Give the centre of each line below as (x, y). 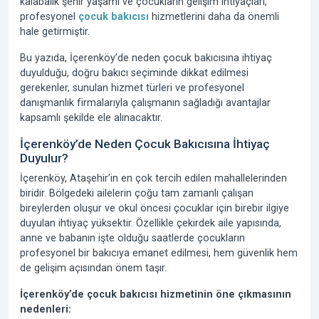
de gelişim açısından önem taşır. (93, 268)
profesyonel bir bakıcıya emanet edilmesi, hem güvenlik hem (159, 253)
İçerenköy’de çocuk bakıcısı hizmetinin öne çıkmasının (156, 294)
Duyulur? (44, 158)
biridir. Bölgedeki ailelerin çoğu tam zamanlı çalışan (137, 193)
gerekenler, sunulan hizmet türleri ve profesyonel (132, 88)
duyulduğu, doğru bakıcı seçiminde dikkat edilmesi (134, 73)
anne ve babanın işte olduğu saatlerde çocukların (132, 238)
